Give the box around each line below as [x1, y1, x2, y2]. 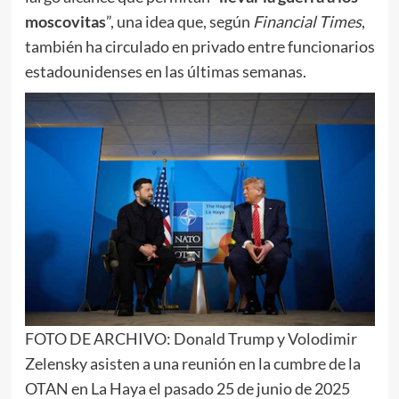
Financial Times [252, 12, 362, 32]
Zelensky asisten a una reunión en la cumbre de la [24, 354, 361, 374]
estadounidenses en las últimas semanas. [24, 61, 306, 82]
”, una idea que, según [105, 12, 253, 32]
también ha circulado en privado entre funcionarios [24, 37, 375, 57]
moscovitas [24, 12, 106, 32]
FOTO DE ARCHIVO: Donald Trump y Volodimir [24, 329, 357, 349]
